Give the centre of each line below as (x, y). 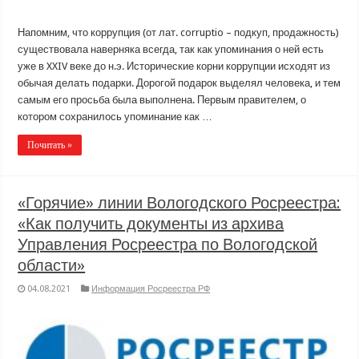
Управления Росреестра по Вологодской (168, 244)
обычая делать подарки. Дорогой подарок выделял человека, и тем (179, 83)
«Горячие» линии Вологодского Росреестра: (179, 202)
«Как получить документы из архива (151, 223)
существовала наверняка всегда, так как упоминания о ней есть (171, 49)
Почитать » (50, 145)
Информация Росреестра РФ (151, 288)
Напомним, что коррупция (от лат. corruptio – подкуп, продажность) (179, 32)
